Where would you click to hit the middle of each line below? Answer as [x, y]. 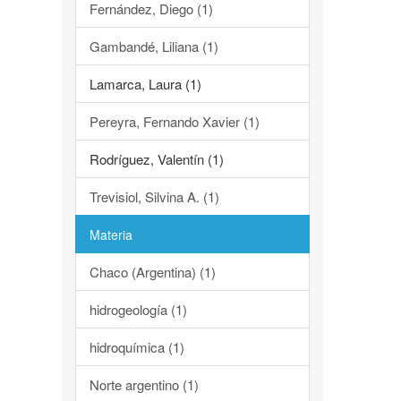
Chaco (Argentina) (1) [152, 272]
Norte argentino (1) [144, 384]
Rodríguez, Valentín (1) [156, 159]
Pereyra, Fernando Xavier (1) [174, 121]
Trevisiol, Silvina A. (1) [154, 196]
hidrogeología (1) [138, 309]
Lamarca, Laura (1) [145, 84]
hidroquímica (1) [137, 347]
